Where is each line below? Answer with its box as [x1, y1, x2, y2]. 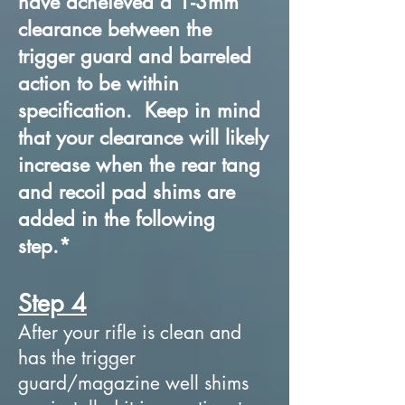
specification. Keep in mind [18, 97, 260, 123]
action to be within [18, 70, 179, 96]
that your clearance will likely [18, 124, 268, 150]
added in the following [18, 205, 215, 231]
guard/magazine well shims [18, 370, 249, 395]
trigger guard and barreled [18, 42, 251, 69]
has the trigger [18, 344, 136, 370]
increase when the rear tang [18, 151, 260, 177]
